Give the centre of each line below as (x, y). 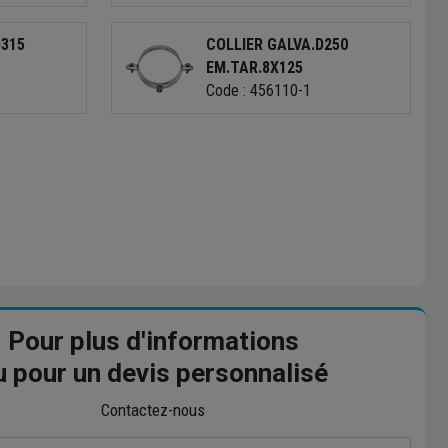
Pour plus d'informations (153, 340)
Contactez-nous (153, 409)
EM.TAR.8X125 (255, 68)
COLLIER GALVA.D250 (277, 45)
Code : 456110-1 (259, 91)
